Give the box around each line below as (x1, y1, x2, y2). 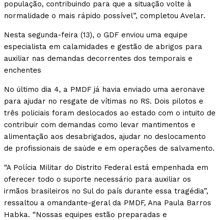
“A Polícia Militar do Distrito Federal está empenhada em (4, 163, 208, 172)
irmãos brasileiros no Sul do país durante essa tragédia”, (4, 187, 208, 196)
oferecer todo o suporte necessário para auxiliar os (4, 175, 191, 184)
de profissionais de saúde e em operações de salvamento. (4, 144, 215, 153)
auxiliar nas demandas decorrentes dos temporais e (4, 54, 192, 63)
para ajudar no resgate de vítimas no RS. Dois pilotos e (4, 97, 203, 106)
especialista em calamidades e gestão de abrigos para (4, 42, 202, 52)
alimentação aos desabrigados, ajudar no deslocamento (4, 132, 206, 141)
